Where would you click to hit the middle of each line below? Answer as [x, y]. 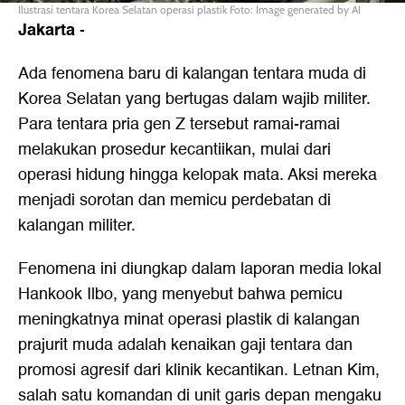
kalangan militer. [77, 225]
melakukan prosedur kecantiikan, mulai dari [174, 149]
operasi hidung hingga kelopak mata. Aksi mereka [198, 174]
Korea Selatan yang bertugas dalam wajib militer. [194, 99]
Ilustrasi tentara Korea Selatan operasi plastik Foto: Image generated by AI [189, 9]
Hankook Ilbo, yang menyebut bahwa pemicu [180, 294]
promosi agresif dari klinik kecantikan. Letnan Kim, [199, 370]
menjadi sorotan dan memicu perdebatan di [174, 200]
